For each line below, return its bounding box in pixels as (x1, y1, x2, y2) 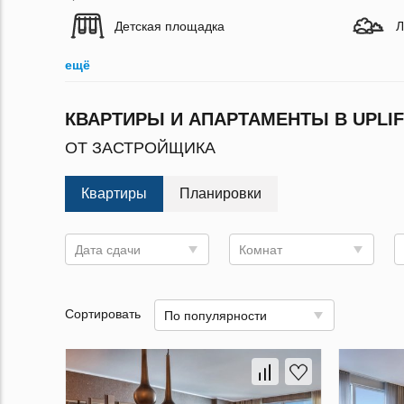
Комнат (239, 243, 283, 258)
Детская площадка (115, 19, 225, 34)
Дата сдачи (75, 243, 141, 258)
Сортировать (65, 307, 141, 322)
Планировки (179, 186, 262, 202)
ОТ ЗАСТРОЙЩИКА (65, 139, 216, 158)
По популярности (164, 308, 267, 324)
